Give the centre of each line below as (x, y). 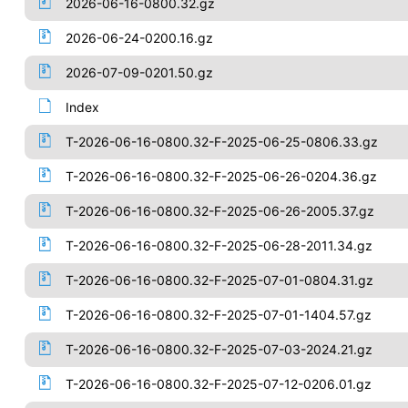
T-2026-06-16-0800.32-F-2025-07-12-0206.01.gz (218, 384)
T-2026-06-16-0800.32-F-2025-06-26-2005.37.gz (219, 211)
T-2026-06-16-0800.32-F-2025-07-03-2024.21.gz (219, 349)
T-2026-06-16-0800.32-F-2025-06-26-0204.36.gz (221, 176)
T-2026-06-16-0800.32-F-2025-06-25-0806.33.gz (221, 142)
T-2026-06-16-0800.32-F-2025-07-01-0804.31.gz (219, 280)
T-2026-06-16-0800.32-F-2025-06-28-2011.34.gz (219, 245)
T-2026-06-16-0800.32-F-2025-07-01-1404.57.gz (218, 315)
